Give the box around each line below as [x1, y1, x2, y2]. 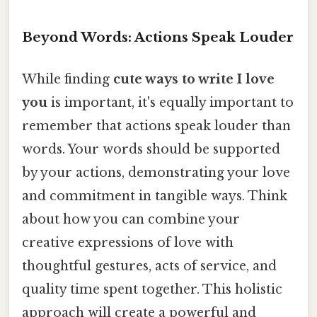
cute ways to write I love [113, 71, 275, 87]
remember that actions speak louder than [22, 117, 291, 134]
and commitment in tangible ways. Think [22, 188, 287, 204]
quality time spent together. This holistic [22, 281, 282, 297]
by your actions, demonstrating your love [22, 164, 290, 180]
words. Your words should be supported [22, 141, 280, 157]
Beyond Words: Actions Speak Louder [22, 28, 294, 45]
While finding [22, 71, 113, 87]
